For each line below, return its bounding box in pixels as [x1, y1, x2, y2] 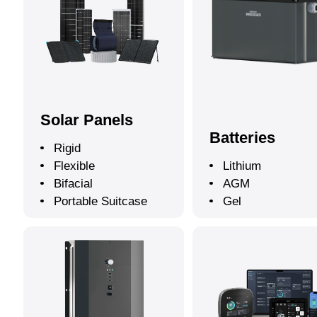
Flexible [54, 158, 96, 173]
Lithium [223, 158, 262, 173]
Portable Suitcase [54, 194, 148, 208]
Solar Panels [40, 111, 134, 129]
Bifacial [54, 176, 93, 190]
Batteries [209, 129, 276, 146]
